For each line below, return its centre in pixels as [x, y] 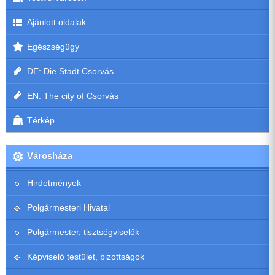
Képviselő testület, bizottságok [86, 257]
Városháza [50, 156]
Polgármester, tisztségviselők [83, 232]
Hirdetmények [54, 183]
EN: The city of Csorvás [73, 96]
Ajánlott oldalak [56, 22]
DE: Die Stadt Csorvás [70, 72]
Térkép [41, 121]
